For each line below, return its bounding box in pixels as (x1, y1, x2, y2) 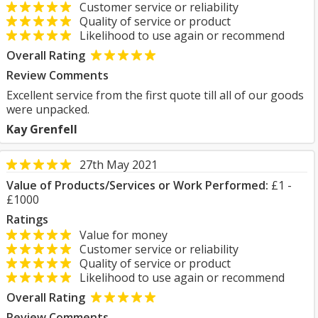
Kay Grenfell (6, 121, 77, 137)
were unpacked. (6, 102, 89, 117)
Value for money (71, 227, 168, 243)
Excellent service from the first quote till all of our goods (6, 87, 304, 103)
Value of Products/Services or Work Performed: (6, 177, 268, 193)
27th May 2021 (79, 157, 158, 172)
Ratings (6, 212, 48, 227)
